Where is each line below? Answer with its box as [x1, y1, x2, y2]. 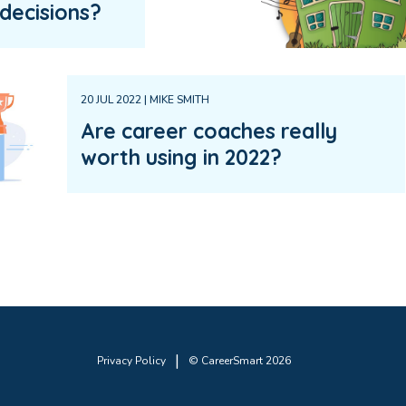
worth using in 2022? [80, 144, 282, 170]
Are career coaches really [80, 118, 337, 144]
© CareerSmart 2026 [188, 353, 291, 368]
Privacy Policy [96, 353, 166, 368]
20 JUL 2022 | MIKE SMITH [80, 92, 209, 107]
